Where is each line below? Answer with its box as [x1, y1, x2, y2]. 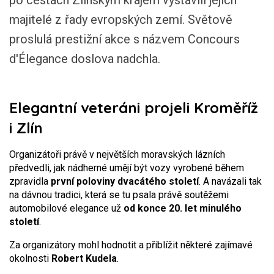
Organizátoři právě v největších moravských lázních [9, 149, 225, 160]
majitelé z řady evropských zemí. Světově [9, 12, 232, 27]
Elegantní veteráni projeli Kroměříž [9, 98, 258, 117]
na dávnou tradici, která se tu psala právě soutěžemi [9, 189, 229, 201]
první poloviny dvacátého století [51, 176, 199, 187]
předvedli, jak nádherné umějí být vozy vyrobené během [9, 162, 244, 174]
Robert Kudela [51, 253, 117, 264]
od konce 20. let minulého [124, 202, 242, 214]
